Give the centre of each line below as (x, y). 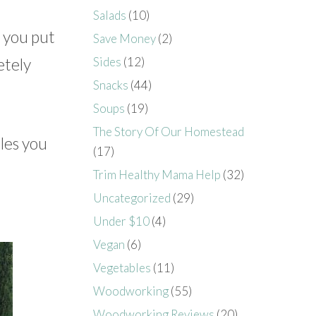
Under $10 (122, 221)
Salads (110, 15)
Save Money (125, 38)
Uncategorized (132, 197)
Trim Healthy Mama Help (157, 174)
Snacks (111, 85)
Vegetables (122, 267)
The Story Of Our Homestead (169, 131)
